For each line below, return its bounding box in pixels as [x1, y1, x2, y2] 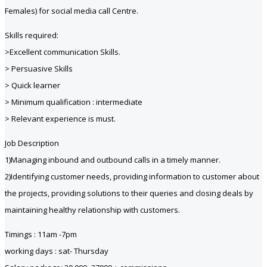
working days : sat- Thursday [5, 245, 108, 256]
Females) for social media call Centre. [5, 5, 138, 16]
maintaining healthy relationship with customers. [5, 204, 180, 215]
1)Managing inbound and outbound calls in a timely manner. [5, 154, 221, 165]
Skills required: [5, 29, 58, 41]
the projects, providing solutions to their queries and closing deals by [5, 187, 253, 198]
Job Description [5, 137, 59, 148]
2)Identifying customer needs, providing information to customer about [5, 170, 259, 182]
